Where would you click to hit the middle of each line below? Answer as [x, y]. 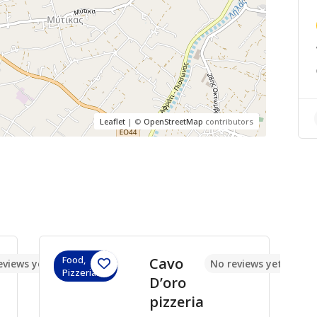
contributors [228, 121]
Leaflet [112, 121]
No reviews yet [246, 264]
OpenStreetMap [173, 121]
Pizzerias [82, 272]
